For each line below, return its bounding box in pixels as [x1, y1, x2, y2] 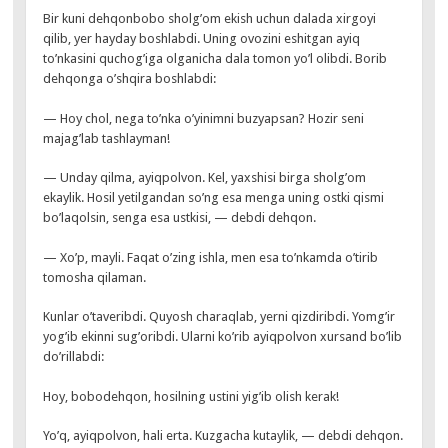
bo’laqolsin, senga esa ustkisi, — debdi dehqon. [43, 210, 317, 226]
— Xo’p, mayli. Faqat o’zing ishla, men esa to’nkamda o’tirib [43, 249, 379, 265]
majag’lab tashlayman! [43, 130, 171, 146]
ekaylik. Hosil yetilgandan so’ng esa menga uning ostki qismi [43, 190, 385, 206]
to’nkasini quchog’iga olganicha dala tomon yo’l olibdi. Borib [43, 51, 388, 67]
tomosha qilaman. [43, 269, 147, 285]
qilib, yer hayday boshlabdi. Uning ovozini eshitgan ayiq [43, 31, 361, 47]
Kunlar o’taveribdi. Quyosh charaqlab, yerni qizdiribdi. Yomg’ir [43, 309, 396, 325]
